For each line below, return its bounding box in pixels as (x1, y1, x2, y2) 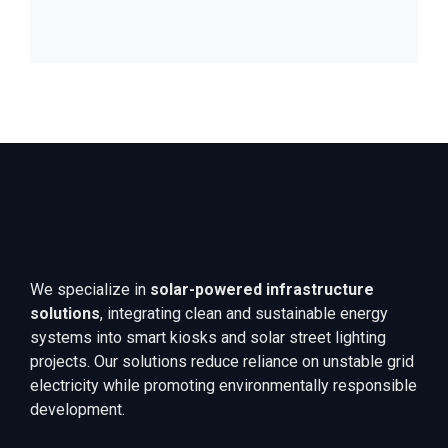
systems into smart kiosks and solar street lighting (30, 328, 386, 348)
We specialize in (30, 280, 150, 300)
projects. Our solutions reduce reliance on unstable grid (30, 352, 414, 372)
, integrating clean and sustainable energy (100, 304, 388, 324)
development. (30, 400, 125, 420)
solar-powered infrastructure (150, 280, 374, 300)
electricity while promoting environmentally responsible (30, 376, 417, 396)
